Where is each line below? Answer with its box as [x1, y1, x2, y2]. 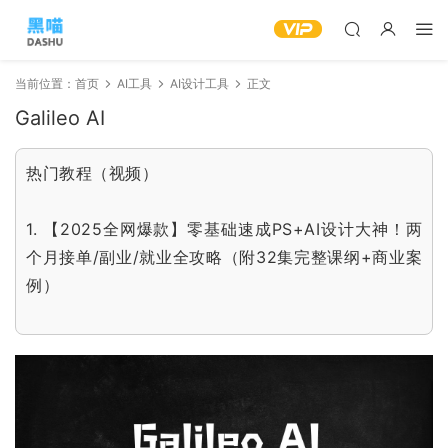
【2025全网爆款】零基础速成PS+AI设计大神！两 [42, 219, 423, 239]
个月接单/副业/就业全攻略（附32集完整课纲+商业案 [26, 247, 422, 267]
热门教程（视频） [26, 163, 158, 183]
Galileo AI [15, 106, 105, 130]
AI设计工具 [170, 76, 229, 91]
